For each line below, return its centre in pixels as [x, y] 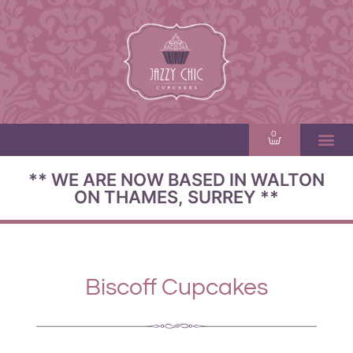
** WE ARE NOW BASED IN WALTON [176, 179]
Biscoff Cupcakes [176, 288]
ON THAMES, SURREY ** [176, 197]
